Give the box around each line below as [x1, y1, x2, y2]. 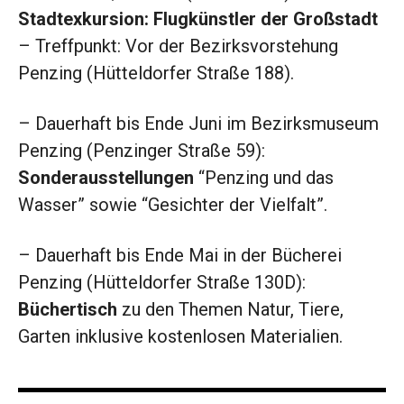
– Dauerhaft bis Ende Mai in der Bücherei [18, 244, 342, 267]
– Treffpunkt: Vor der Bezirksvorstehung [18, 35, 338, 58]
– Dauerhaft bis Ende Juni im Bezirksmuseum [18, 113, 379, 135]
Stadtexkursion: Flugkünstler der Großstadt [18, 8, 378, 31]
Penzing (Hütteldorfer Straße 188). [18, 62, 294, 85]
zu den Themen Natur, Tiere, [117, 298, 344, 321]
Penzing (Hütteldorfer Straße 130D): [18, 271, 306, 294]
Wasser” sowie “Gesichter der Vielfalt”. [18, 194, 327, 216]
